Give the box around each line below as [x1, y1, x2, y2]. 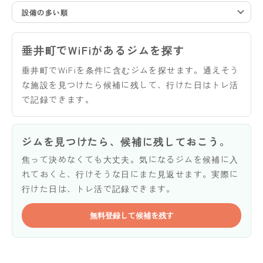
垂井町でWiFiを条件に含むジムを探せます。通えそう [22, 63, 240, 76]
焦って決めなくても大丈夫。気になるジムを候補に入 [22, 153, 239, 165]
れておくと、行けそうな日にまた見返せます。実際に [22, 167, 239, 180]
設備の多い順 [22, 6, 69, 17]
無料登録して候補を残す [89, 209, 174, 221]
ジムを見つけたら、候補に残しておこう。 [22, 133, 231, 149]
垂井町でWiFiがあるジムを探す [22, 42, 185, 58]
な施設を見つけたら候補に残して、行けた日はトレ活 [22, 78, 239, 90]
